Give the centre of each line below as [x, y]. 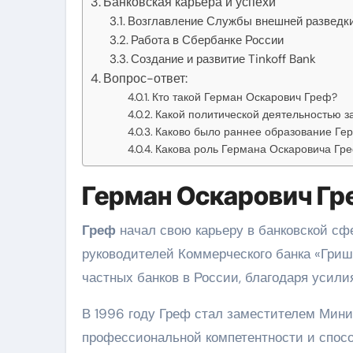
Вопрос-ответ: [146, 78]
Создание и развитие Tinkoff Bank [224, 59]
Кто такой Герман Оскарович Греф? [244, 97]
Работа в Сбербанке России [208, 40]
